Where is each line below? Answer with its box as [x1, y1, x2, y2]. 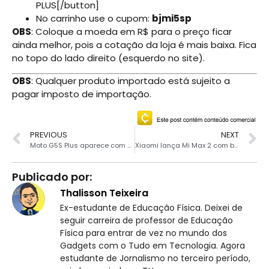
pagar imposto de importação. [12, 88, 151, 101]
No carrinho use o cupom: [36, 12, 152, 25]
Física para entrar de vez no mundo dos [60, 226, 227, 239]
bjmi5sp [152, 12, 192, 25]
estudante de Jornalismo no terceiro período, [60, 252, 250, 264]
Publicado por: [12, 169, 92, 184]
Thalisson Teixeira [60, 186, 148, 200]
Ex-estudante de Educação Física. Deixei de [60, 201, 243, 214]
